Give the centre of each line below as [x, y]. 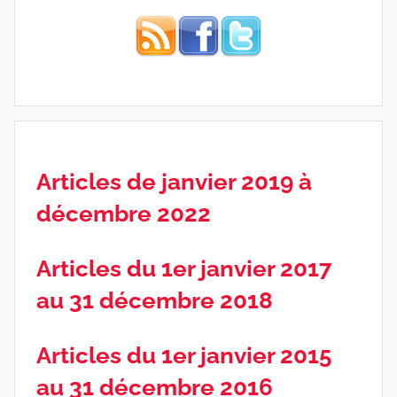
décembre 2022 [124, 213]
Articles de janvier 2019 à [174, 181]
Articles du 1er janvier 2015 [184, 355]
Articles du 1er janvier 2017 [184, 268]
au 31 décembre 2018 [155, 300]
